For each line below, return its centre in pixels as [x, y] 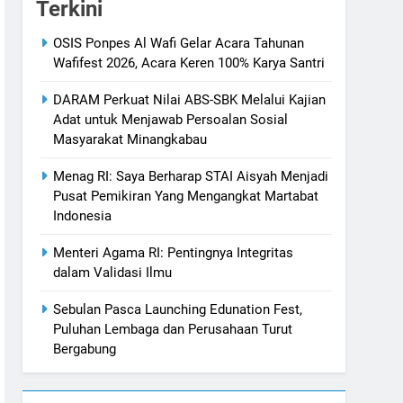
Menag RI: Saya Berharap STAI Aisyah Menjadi [191, 177]
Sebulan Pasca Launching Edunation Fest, [178, 310]
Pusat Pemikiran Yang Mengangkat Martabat [186, 197]
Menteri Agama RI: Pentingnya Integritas [174, 253]
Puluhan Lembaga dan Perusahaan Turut [173, 330]
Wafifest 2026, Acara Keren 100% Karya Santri [189, 63]
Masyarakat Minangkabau [130, 140]
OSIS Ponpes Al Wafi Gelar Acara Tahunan [179, 44]
